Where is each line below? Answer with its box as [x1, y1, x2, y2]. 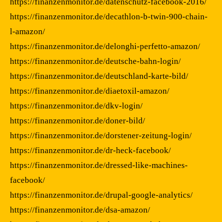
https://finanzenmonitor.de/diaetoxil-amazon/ [10, 86, 169, 96]
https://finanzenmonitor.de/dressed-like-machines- [10, 160, 188, 170]
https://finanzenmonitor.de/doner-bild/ [10, 115, 145, 125]
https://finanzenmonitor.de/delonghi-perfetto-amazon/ [10, 41, 200, 51]
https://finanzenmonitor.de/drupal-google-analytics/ [10, 190, 193, 200]
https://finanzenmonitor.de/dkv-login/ [10, 101, 143, 111]
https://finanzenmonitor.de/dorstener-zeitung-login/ [10, 130, 192, 140]
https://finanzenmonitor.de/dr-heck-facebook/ [10, 145, 171, 155]
